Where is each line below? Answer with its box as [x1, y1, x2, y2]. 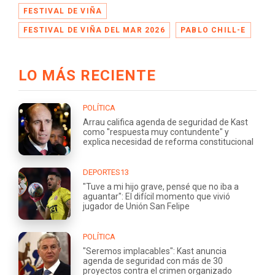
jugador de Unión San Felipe [83, 201, 190, 211]
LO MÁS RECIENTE [18, 66, 156, 84]
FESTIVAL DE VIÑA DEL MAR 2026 [23, 25, 165, 34]
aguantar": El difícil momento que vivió [83, 191, 230, 201]
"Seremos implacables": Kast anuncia [83, 246, 227, 256]
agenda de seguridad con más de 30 [83, 255, 223, 266]
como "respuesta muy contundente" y [83, 126, 229, 137]
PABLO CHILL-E [180, 25, 246, 34]
